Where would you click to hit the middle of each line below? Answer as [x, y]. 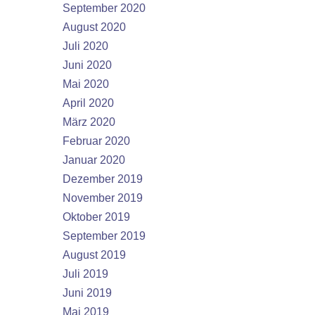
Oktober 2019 [96, 217]
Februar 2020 [96, 141]
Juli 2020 [85, 46]
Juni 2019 [87, 293]
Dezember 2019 [103, 179]
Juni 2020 [87, 65]
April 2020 [88, 103]
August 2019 [94, 255]
